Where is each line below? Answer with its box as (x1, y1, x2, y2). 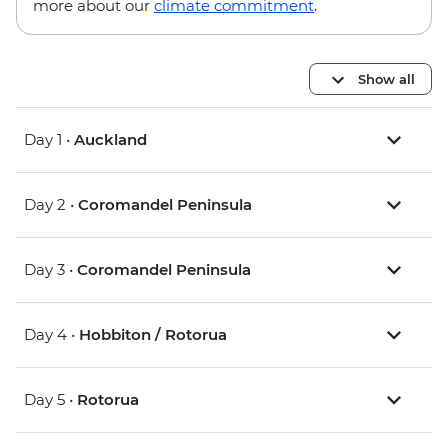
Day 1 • (24, 130, 74, 150)
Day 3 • (24, 260, 77, 280)
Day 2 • (24, 195, 78, 215)
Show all (358, 70, 415, 87)
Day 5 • (24, 390, 77, 410)
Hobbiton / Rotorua (79, 325, 227, 345)
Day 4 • (24, 325, 79, 345)
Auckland (74, 130, 147, 150)
